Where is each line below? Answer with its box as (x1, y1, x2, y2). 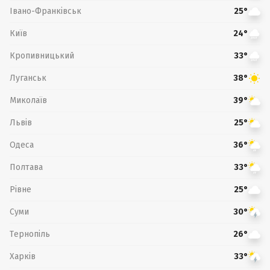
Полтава (10, 162, 43, 172)
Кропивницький (10, 50, 74, 61)
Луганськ (10, 72, 46, 83)
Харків (10, 251, 36, 262)
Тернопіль (10, 228, 50, 239)
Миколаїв (10, 95, 47, 105)
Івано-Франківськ (10, 5, 81, 16)
